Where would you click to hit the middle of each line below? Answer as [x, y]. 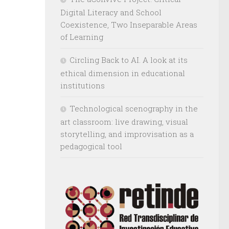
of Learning [82, 37]
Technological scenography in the [134, 108]
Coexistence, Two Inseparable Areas [129, 24]
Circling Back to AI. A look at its [129, 60]
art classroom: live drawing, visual [124, 121]
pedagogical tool [91, 146]
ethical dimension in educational [123, 73]
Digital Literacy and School [111, 12]
